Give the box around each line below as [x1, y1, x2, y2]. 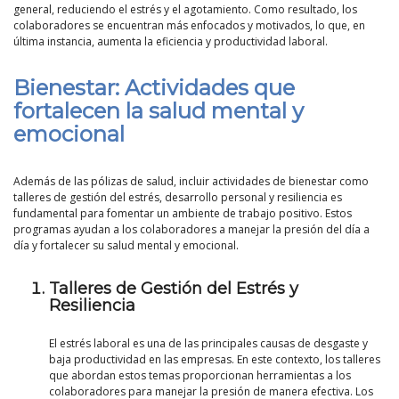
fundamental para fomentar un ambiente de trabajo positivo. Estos [13, 206, 352, 222]
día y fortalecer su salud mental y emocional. [13, 238, 239, 254]
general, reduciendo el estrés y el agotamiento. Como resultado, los [13, 2, 357, 18]
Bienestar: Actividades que [13, 75, 295, 102]
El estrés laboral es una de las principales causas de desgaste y [49, 336, 368, 352]
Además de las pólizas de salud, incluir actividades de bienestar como [13, 174, 369, 190]
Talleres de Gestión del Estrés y [49, 279, 298, 299]
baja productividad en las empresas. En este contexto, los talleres [49, 352, 380, 368]
